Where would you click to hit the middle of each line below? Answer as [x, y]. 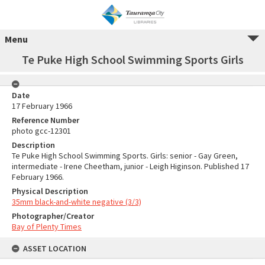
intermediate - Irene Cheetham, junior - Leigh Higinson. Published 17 [130, 166]
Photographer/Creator [53, 216]
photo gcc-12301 [41, 131]
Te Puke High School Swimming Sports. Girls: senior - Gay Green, [125, 156]
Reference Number [46, 120]
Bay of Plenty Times [47, 227]
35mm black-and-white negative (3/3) [77, 202]
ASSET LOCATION [55, 248]
